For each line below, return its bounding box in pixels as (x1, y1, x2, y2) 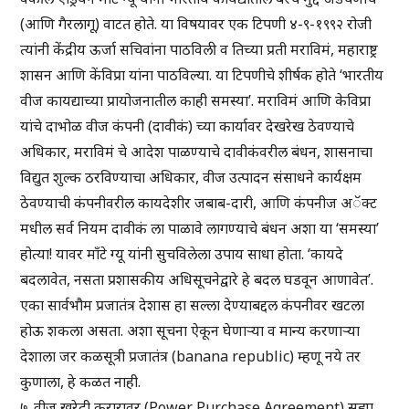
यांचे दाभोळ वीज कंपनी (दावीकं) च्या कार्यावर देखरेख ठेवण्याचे (20, 116, 355, 137)
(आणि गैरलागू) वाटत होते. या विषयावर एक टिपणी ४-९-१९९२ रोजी (20, 14, 372, 35)
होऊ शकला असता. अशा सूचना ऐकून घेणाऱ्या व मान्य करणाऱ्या (20, 320, 361, 341)
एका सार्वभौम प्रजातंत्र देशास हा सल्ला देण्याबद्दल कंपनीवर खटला (20, 295, 365, 316)
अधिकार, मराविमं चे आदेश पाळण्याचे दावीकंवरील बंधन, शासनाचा (20, 142, 373, 163)
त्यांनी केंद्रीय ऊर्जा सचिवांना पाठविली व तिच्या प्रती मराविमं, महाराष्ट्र (20, 39, 379, 60)
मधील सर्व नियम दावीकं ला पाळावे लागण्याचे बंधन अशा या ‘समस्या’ (20, 218, 380, 239)
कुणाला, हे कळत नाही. (20, 372, 142, 393)
